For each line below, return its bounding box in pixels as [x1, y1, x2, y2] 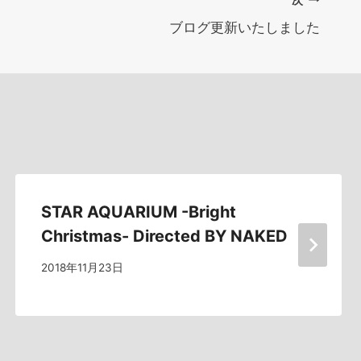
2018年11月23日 [40, 260, 123, 274]
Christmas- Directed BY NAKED [40, 226, 288, 246]
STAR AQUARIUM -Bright [40, 202, 236, 222]
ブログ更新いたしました [169, 19, 320, 35]
